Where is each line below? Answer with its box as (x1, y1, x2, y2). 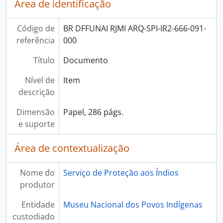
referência (16, 35, 55, 46)
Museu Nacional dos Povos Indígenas (63, 199, 203, 210)
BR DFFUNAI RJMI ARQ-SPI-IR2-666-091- (63, 23, 206, 34)
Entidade (21, 199, 55, 210)
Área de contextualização (14, 141, 129, 155)
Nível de (24, 75, 55, 86)
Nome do (19, 167, 55, 178)
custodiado (12, 211, 55, 222)
